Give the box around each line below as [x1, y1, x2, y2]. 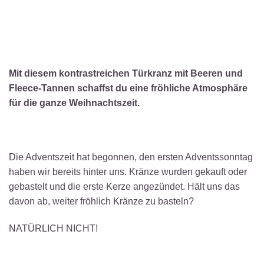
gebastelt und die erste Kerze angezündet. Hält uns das [9, 181, 240, 192]
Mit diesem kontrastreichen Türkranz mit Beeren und [9, 68, 243, 79]
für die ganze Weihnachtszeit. [9, 98, 140, 108]
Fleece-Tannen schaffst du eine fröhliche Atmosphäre [9, 83, 247, 94]
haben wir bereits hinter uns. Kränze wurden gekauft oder [9, 166, 247, 177]
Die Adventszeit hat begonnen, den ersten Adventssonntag [9, 151, 253, 162]
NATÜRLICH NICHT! [9, 223, 98, 233]
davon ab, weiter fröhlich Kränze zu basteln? [9, 196, 194, 206]
